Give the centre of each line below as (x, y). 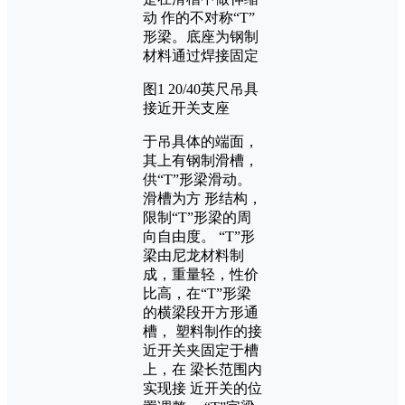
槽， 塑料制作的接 (202, 331)
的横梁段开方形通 (201, 312)
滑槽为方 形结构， (202, 198)
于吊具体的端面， (201, 141)
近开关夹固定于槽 (201, 350)
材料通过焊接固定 (201, 55)
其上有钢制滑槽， (201, 160)
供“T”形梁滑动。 (197, 179)
